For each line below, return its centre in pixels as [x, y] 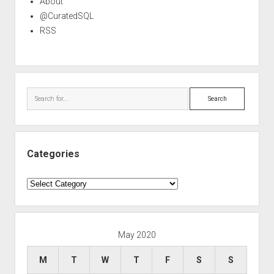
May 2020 [137, 235]
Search [203, 94]
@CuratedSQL [66, 16]
